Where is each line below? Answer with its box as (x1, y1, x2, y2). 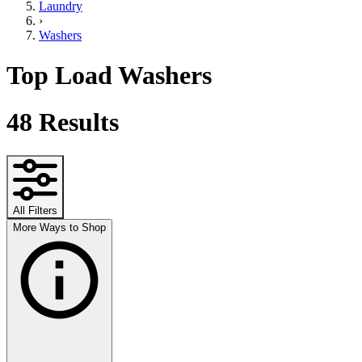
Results (32, 107, 119, 137)
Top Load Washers (6, 60, 212, 90)
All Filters (13, 204, 57, 217)
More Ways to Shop (13, 221, 106, 234)
